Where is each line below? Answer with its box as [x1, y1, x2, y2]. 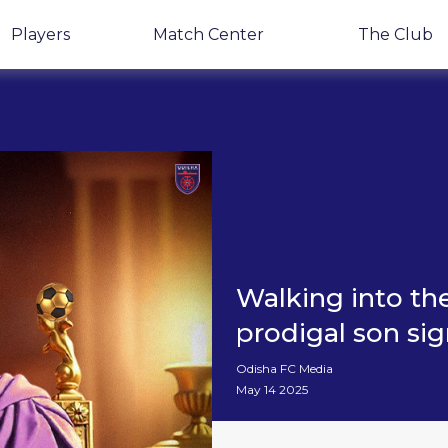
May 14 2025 [236, 382, 308, 397]
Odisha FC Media [236, 361, 333, 376]
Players [11, 25, 71, 44]
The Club [358, 25, 434, 44]
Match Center [153, 25, 265, 44]
